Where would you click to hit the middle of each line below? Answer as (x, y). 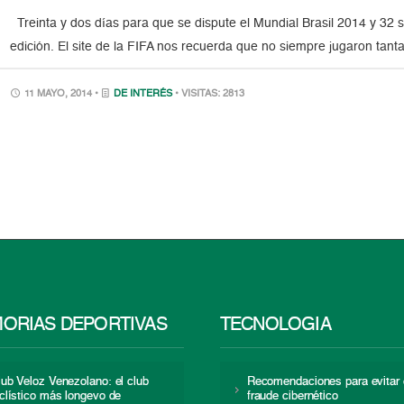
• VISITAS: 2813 (210, 94)
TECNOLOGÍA (275, 326)
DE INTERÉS (143, 94)
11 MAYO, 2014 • (62, 94)
